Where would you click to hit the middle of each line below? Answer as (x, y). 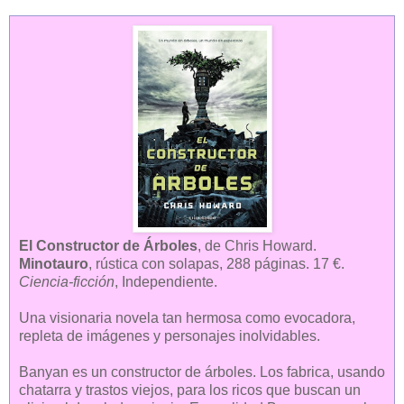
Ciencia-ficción (67, 281)
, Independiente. (166, 281)
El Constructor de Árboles (108, 245)
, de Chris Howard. (257, 245)
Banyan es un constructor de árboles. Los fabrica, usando (202, 372)
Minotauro (54, 263)
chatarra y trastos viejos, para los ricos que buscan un (190, 390)
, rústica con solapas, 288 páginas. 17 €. (216, 263)
